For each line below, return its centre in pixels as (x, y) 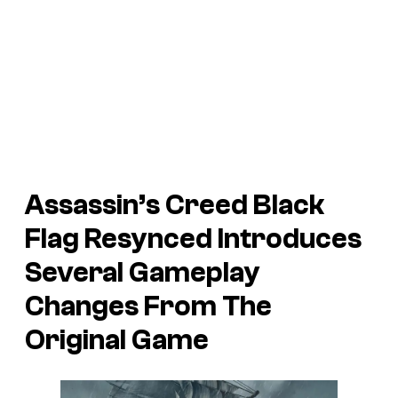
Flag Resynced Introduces (193, 239)
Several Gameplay (143, 272)
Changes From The (148, 306)
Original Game (117, 340)
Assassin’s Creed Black (175, 205)
